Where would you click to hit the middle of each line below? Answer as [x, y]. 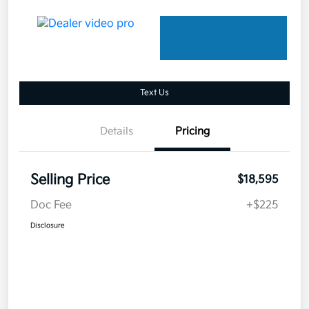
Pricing [192, 131]
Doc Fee [51, 205]
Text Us [154, 92]
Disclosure [48, 225]
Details [117, 131]
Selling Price [70, 180]
